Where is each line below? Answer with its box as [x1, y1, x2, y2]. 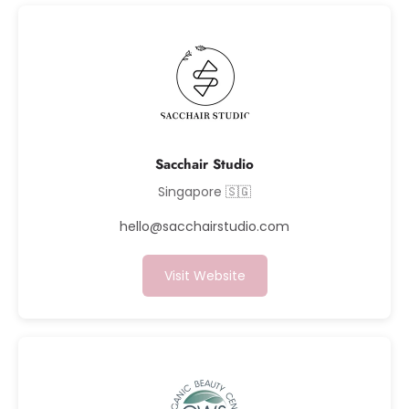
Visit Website [163, 267, 246, 285]
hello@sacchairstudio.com [120, 217, 289, 236]
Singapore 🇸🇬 [158, 183, 251, 201]
